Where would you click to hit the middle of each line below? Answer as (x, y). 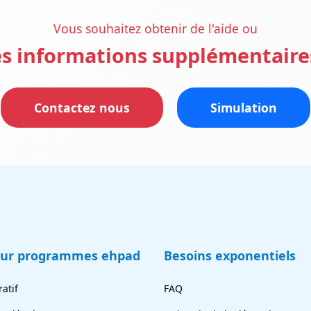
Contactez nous (82, 108)
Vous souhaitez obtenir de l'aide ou (155, 28)
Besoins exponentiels (230, 255)
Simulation (244, 108)
